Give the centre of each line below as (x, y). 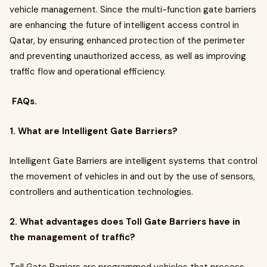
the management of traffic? (72, 237)
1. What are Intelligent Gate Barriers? (94, 131)
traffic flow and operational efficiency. (88, 72)
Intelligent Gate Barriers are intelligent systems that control (133, 161)
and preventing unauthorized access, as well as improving (128, 56)
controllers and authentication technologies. (101, 192)
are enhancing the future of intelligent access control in (124, 25)
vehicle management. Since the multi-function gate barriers (133, 10)
